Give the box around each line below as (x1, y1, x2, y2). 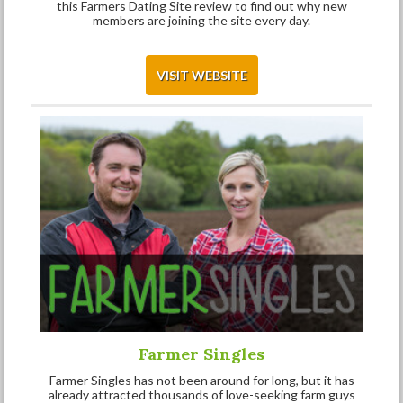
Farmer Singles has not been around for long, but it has (49, 372, 354, 388)
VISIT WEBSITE (156, 67, 247, 84)
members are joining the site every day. (93, 13, 310, 29)
